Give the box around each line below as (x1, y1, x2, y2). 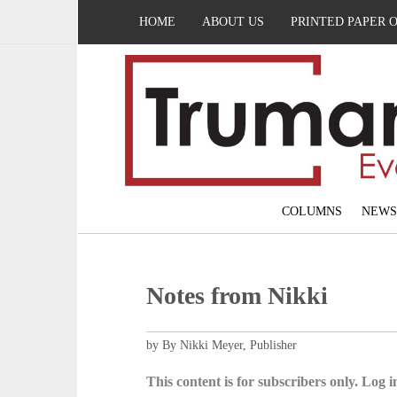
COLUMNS (281, 205, 342, 219)
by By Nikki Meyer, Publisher (146, 339, 298, 353)
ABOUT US (202, 15, 264, 28)
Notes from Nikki (146, 282, 329, 310)
